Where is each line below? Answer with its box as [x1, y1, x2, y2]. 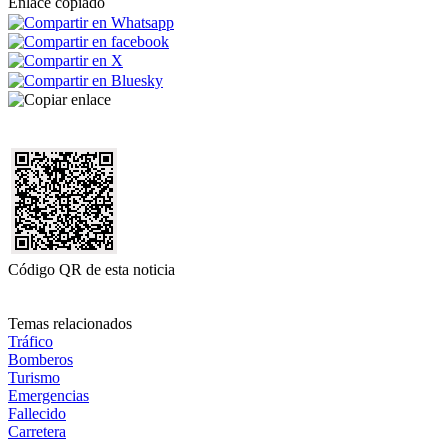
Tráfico [8, 332, 53, 350]
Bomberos [8, 350, 73, 368]
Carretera [8, 422, 66, 440]
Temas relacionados [8, 314, 132, 332]
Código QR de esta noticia [8, 260, 175, 278]
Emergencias [8, 386, 89, 404]
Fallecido [8, 404, 66, 422]
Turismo [8, 368, 60, 386]
